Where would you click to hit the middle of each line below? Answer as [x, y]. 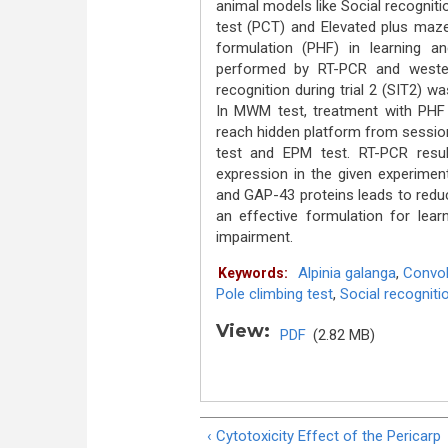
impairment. [254, 237]
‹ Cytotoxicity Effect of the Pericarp [324, 435]
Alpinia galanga [346, 273]
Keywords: [252, 273]
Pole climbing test [274, 294]
